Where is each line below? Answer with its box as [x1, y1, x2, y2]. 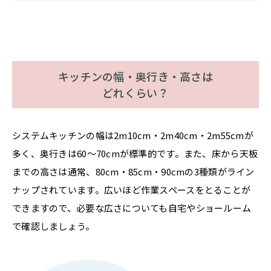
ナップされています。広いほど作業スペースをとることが [12, 183, 251, 196]
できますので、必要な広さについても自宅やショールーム [12, 201, 252, 214]
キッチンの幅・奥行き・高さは [58, 68, 213, 84]
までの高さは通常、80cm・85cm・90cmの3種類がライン [12, 165, 255, 178]
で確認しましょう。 [12, 219, 95, 232]
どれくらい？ [102, 84, 169, 100]
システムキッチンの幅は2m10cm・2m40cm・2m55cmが [12, 128, 253, 142]
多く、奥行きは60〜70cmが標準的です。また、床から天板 [12, 146, 258, 160]
